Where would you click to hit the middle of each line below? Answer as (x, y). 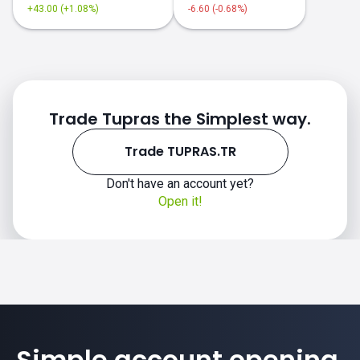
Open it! (180, 201)
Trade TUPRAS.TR (180, 151)
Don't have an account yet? (180, 184)
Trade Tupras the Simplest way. (180, 119)
